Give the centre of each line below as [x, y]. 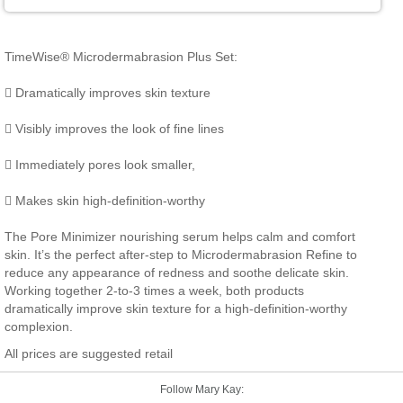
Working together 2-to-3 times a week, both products [154, 291]
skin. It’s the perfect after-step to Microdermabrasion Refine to [181, 255]
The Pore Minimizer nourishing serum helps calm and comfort [180, 237]
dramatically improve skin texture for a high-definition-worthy [176, 309]
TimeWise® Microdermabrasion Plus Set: [121, 57]
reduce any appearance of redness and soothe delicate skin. [177, 273]
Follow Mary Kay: [201, 390]
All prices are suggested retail [89, 354]
